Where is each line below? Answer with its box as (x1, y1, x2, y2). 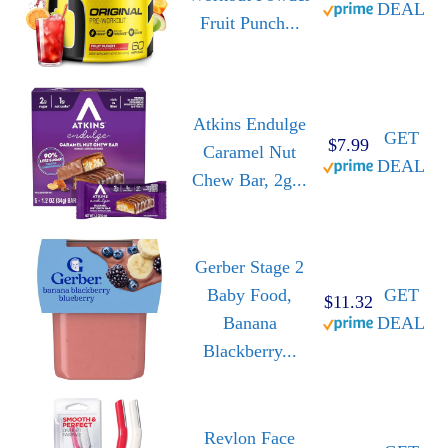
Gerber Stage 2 (195, 257, 304, 278)
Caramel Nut (203, 142, 296, 163)
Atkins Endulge (193, 114, 306, 135)
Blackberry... (202, 341, 297, 362)
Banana (222, 313, 277, 334)
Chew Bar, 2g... (192, 170, 307, 191)
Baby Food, (207, 285, 292, 306)
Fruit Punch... (199, 13, 300, 34)
